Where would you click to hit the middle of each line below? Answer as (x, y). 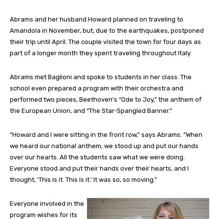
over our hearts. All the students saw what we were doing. (97, 157)
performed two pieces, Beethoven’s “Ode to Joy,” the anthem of (106, 100)
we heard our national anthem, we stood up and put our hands (104, 146)
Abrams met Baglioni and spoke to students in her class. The (101, 77)
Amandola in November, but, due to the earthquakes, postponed (107, 31)
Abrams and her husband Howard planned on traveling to (97, 20)
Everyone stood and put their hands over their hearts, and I (99, 169)
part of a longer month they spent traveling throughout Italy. (101, 53)
